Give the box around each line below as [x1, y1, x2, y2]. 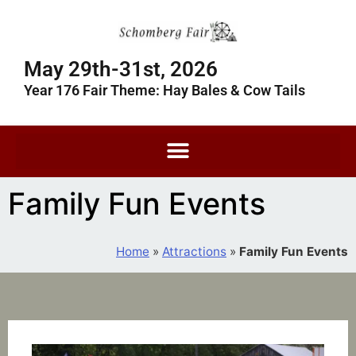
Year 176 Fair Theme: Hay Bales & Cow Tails [24, 81, 305, 99]
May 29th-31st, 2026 [24, 56, 218, 81]
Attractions [162, 243, 226, 259]
